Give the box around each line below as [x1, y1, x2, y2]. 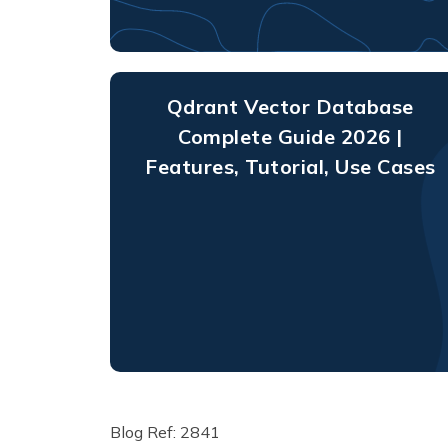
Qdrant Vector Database [166, 93, 414, 119]
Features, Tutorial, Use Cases [145, 153, 436, 179]
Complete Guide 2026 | [178, 123, 403, 149]
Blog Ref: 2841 [109, 421, 220, 442]
